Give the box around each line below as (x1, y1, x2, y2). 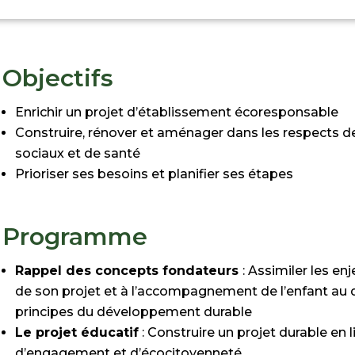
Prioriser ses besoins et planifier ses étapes (15, 166, 294, 181)
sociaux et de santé (15, 145, 141, 161)
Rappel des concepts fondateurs (15, 262, 243, 278)
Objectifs (2, 63, 114, 93)
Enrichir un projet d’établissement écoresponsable (15, 104, 339, 120)
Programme (2, 221, 148, 251)
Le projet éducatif (15, 324, 139, 340)
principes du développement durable (15, 303, 253, 319)
